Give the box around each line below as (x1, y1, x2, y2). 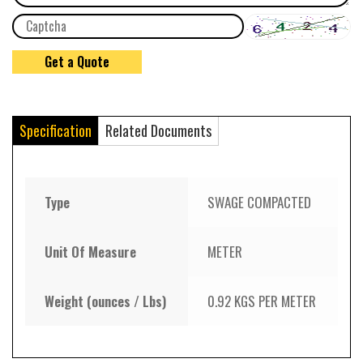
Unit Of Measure (45, 241, 137, 263)
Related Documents (105, 120, 211, 142)
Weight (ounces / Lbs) (45, 291, 167, 312)
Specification (19, 120, 92, 142)
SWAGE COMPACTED (207, 192, 312, 213)
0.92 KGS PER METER (207, 291, 317, 312)
